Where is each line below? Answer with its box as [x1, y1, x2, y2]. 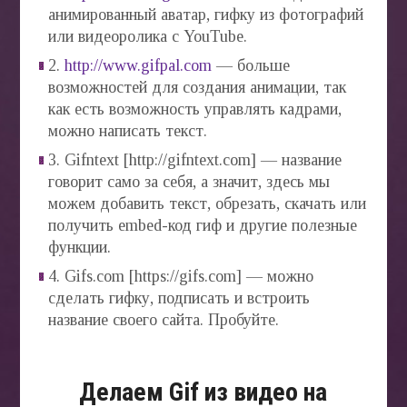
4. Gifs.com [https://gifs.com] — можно [47, 267, 313, 285]
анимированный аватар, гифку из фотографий [47, 5, 363, 24]
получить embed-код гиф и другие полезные [47, 216, 357, 234]
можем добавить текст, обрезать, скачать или [47, 194, 366, 213]
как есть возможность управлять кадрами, [47, 100, 342, 118]
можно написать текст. [47, 122, 207, 140]
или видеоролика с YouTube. [47, 27, 247, 45]
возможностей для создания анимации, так [47, 78, 346, 96]
